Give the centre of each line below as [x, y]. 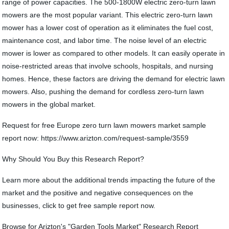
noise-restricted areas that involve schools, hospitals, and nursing [108, 66]
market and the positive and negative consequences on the [98, 193]
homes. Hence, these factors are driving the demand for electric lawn [114, 79]
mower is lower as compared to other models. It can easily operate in [114, 53]
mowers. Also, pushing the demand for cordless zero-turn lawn [103, 91]
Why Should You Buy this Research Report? [75, 159]
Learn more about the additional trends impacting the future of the [109, 180]
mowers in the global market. [49, 104]
